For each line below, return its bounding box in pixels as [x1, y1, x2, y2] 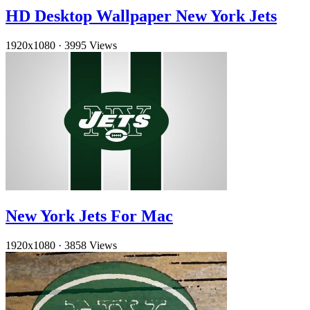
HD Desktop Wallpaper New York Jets [6, 7, 277, 26]
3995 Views [64, 39, 117, 52]
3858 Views [64, 239, 117, 251]
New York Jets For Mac [6, 206, 173, 225]
